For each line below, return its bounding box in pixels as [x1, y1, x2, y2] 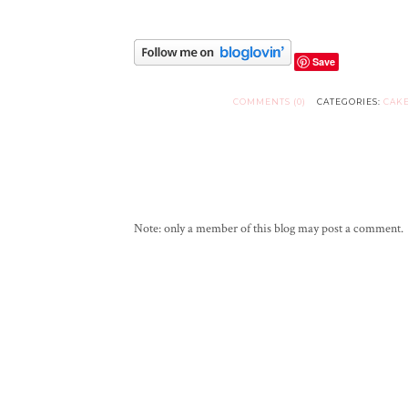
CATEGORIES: [317, 96, 383, 107]
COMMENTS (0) [233, 96, 306, 107]
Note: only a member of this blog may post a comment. [134, 220, 403, 238]
